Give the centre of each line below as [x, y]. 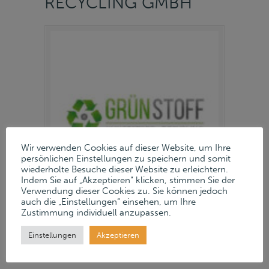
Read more [67, 244]
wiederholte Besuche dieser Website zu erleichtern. [125, 169]
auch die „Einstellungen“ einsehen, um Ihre [108, 202]
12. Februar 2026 [78, 220]
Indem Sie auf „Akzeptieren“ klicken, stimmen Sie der [128, 180]
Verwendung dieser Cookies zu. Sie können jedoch [124, 191]
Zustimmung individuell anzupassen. [96, 213]
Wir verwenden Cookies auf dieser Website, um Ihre [126, 148]
